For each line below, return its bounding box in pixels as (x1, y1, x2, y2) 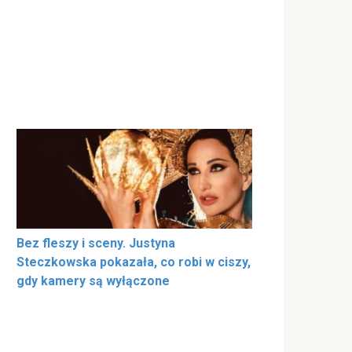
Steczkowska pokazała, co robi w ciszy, (16, 255, 251, 270)
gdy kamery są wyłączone (16, 273, 170, 289)
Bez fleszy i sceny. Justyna (16, 236, 175, 251)
